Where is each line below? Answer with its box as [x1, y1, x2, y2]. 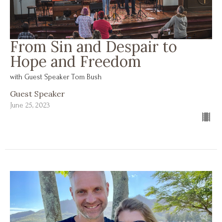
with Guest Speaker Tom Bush [10, 72, 102, 81]
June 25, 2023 [10, 101, 50, 110]
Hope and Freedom [10, 52, 141, 71]
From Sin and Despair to [10, 37, 177, 56]
